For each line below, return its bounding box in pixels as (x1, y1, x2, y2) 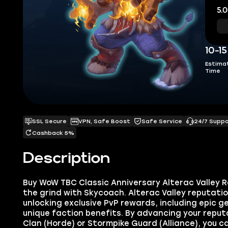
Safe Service (141, 118, 183, 125)
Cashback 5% (32, 129, 75, 136)
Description (22, 152, 110, 165)
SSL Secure (32, 118, 67, 125)
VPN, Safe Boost (78, 118, 130, 125)
